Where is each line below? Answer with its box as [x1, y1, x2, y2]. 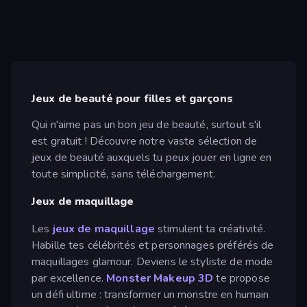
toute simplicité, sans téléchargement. [32, 166, 215, 182]
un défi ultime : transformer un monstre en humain [32, 286, 269, 302]
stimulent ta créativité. [154, 221, 266, 236]
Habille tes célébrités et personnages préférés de [32, 237, 274, 253]
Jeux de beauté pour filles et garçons [32, 91, 233, 107]
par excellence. [32, 270, 107, 286]
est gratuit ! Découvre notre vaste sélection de [32, 133, 258, 149]
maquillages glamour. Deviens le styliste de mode [32, 254, 273, 269]
